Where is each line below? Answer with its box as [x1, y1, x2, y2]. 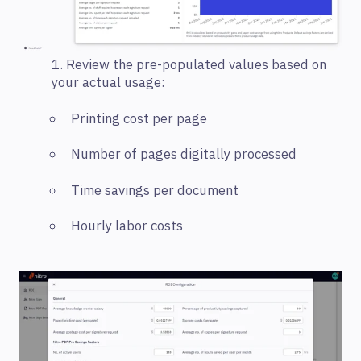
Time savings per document [71, 180, 239, 201]
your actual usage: [52, 73, 165, 93]
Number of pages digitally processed [71, 145, 297, 165]
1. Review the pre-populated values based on [52, 56, 326, 76]
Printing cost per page [71, 109, 207, 129]
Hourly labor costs [71, 216, 183, 236]
